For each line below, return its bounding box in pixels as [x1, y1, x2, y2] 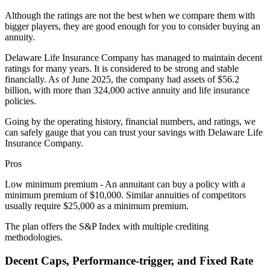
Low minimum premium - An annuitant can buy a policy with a [5, 179, 245, 189]
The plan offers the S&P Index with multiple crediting [5, 221, 209, 231]
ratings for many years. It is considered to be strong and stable [5, 63, 239, 74]
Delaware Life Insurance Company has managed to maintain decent [5, 52, 262, 63]
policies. [5, 96, 36, 106]
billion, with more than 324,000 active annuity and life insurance [5, 85, 250, 95]
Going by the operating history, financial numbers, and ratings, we [5, 116, 256, 127]
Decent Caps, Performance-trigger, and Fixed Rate [5, 254, 253, 267]
